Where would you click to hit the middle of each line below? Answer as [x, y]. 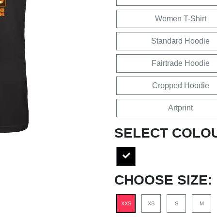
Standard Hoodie [180, 41]
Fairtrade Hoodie [180, 63]
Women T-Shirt [180, 18]
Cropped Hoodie [180, 85]
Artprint [180, 108]
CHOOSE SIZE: [163, 180]
